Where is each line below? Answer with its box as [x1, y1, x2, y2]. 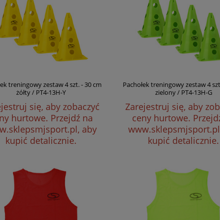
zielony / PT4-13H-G [155, 88, 212, 97]
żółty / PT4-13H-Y [16, 88, 66, 97]
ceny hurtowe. [132, 112, 193, 124]
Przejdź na [50, 112, 93, 124]
